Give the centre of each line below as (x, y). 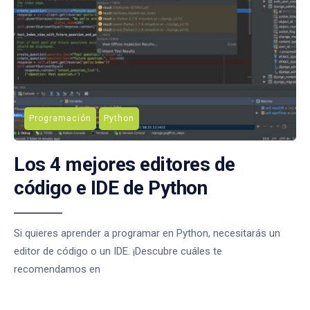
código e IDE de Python (110, 188)
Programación (60, 118)
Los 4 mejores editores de (125, 164)
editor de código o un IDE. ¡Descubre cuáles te (118, 251)
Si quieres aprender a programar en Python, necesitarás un (147, 233)
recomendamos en (57, 269)
